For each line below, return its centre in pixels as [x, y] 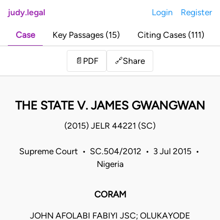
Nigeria [110, 164]
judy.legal [27, 12]
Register [196, 12]
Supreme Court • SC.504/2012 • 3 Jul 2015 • [110, 151]
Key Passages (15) [86, 35]
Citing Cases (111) [171, 35]
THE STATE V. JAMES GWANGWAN [110, 106]
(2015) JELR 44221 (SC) [110, 126]
